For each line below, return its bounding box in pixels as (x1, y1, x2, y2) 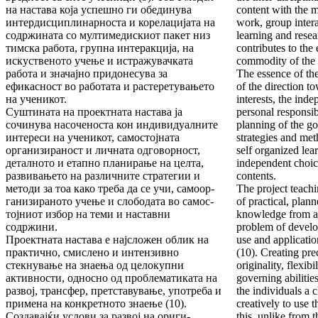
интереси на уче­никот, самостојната (6, 131, 180, 144)
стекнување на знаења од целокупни (6, 259, 184, 272)
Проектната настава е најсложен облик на (6, 234, 209, 246)
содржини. (6, 221, 57, 234)
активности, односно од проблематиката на (6, 272, 217, 285)
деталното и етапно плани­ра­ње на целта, (6, 157, 204, 170)
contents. (236, 170, 276, 182)
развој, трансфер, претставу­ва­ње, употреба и (6, 285, 221, 297)
